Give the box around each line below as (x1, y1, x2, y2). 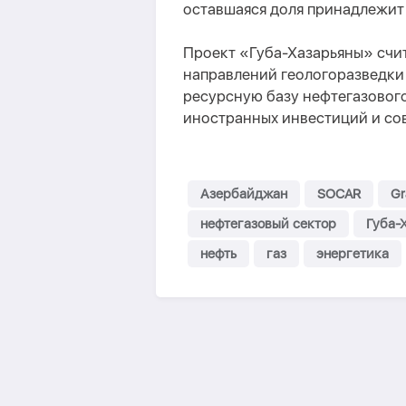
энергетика (316, 246, 389, 262)
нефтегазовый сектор (200, 216, 336, 232)
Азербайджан (200, 186, 287, 202)
